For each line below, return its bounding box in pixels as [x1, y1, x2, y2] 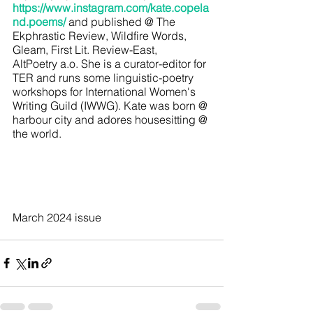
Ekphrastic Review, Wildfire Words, [13, 28, 189, 43]
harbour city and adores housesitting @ [13, 112, 210, 126]
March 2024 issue [13, 210, 101, 224]
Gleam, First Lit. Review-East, [13, 42, 160, 57]
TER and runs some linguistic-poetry [13, 70, 196, 85]
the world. [13, 126, 61, 140]
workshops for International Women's [13, 84, 198, 99]
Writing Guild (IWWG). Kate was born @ [13, 98, 210, 112]
